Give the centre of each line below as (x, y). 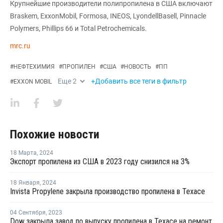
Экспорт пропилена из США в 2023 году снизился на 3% (100, 161)
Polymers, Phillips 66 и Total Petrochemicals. (78, 28)
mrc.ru (20, 46)
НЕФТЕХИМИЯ (34, 66)
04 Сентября (28, 212)
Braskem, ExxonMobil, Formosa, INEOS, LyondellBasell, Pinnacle (108, 16)
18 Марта (23, 153)
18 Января (25, 182)
